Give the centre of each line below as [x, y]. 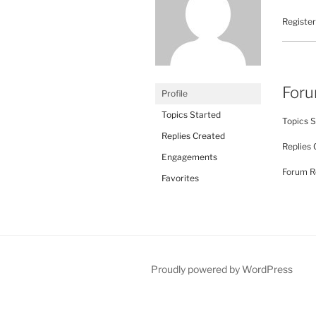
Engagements [189, 157]
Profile [175, 93]
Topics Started [191, 114]
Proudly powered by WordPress [222, 269]
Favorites [180, 178]
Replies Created [193, 135]
